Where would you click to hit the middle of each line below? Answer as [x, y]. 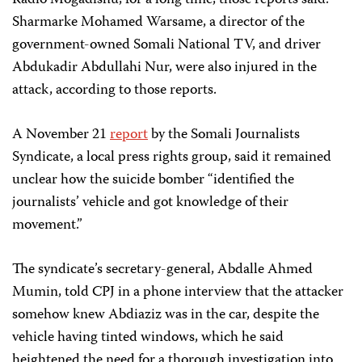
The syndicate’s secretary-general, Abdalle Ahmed [162, 270]
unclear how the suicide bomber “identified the [153, 180]
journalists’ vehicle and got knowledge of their [150, 203]
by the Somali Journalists [224, 135]
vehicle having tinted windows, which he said [148, 338]
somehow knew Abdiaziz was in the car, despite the [166, 315]
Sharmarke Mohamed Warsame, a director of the [158, 23]
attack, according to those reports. [114, 90]
